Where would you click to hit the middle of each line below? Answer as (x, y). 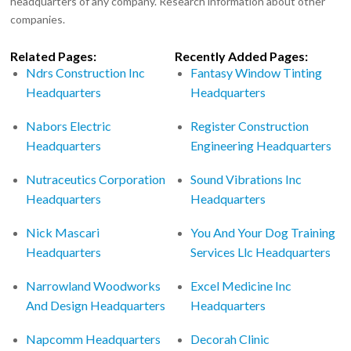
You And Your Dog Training (263, 232)
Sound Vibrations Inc (246, 179)
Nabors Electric (69, 125)
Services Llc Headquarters (261, 251)
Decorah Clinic (230, 338)
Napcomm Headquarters (94, 338)
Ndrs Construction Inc (86, 72)
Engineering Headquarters (261, 145)
